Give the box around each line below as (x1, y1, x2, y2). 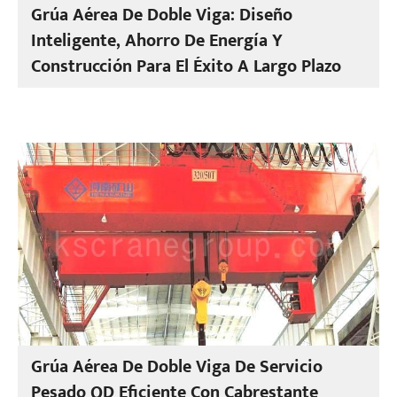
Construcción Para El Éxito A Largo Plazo (31, 51, 342, 82)
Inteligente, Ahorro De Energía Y (31, 26, 284, 56)
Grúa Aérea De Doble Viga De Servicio (31, 352, 323, 382)
